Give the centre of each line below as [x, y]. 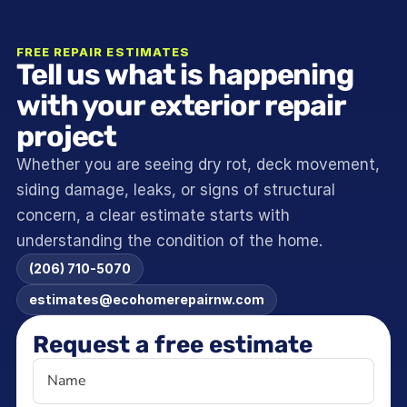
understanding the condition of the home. [169, 241]
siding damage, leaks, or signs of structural [176, 190]
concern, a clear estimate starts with [153, 215]
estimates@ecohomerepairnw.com [147, 299]
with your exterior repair [181, 105]
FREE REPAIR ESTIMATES [103, 52]
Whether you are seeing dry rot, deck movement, [198, 164]
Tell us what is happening [185, 74]
